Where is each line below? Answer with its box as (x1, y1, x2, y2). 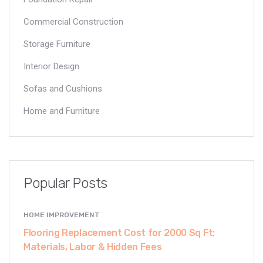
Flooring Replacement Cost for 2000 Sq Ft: (23, 227, 215, 238)
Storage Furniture (23, 38, 90, 49)
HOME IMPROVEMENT (23, 210, 100, 219)
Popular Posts (23, 174, 107, 191)
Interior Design (23, 60, 79, 72)
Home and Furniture (23, 105, 100, 116)
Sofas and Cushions (23, 83, 102, 94)
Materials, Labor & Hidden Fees (23, 241, 162, 252)
